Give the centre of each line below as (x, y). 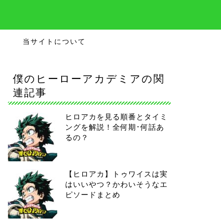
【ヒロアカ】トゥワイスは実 (116, 174)
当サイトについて (54, 41)
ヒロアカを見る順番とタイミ (116, 117)
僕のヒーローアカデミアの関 (89, 78)
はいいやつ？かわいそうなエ (116, 184)
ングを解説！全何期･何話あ (114, 127)
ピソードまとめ (92, 195)
